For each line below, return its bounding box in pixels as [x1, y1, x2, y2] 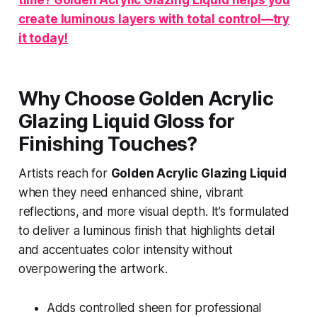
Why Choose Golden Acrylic [18, 86, 274, 110]
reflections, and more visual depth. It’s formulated [18, 204, 290, 219]
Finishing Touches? [18, 132, 197, 156]
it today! [18, 30, 69, 45]
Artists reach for [18, 166, 111, 180]
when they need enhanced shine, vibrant [18, 185, 244, 200]
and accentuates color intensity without [18, 242, 234, 257]
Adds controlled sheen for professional [46, 300, 262, 315]
